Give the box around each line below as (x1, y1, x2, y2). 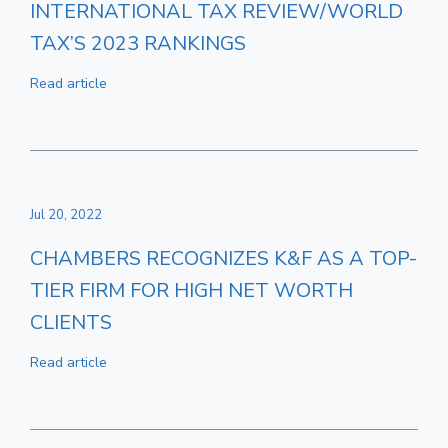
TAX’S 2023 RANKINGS (30, 30, 246, 57)
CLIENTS (30, 309, 112, 336)
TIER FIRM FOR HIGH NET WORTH (30, 277, 353, 304)
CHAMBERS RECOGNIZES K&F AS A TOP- (30, 245, 417, 272)
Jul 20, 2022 (30, 206, 102, 224)
